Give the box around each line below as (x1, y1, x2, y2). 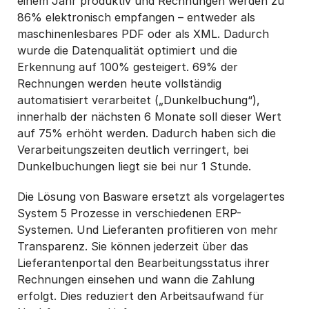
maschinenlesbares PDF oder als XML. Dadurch (17, 27, 269, 41)
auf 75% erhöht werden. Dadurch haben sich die (17, 126, 276, 141)
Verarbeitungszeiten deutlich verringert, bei (17, 143, 248, 157)
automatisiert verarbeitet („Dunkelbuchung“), (17, 93, 260, 108)
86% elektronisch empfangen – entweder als (17, 10, 255, 25)
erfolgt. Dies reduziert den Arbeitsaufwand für (17, 289, 264, 303)
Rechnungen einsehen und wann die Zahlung (17, 272, 255, 287)
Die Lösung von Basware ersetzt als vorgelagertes (17, 190, 285, 204)
